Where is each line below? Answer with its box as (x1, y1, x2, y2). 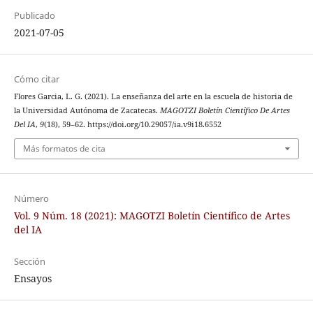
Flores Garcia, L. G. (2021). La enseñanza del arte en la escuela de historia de (13, 91, 293, 101)
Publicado (13, 8, 55, 22)
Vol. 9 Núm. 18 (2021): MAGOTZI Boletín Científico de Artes (13, 209, 290, 223)
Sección (13, 255, 45, 268)
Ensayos (13, 272, 52, 286)
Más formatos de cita (22, 143, 105, 155)
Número (13, 192, 49, 205)
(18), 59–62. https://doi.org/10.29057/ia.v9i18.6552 (43, 119, 221, 129)
